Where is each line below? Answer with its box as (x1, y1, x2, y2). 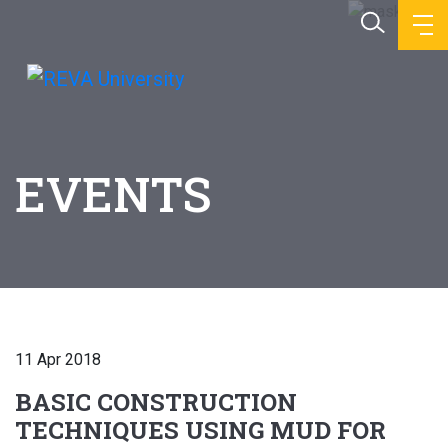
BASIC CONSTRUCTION (15, 386, 297, 418)
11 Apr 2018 (15, 350, 101, 369)
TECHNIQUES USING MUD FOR (15, 414, 386, 446)
